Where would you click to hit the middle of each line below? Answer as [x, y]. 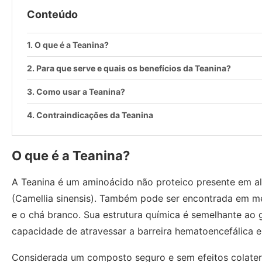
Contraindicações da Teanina [94, 115]
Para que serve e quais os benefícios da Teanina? [133, 68]
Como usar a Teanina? [80, 92]
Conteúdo [52, 14]
